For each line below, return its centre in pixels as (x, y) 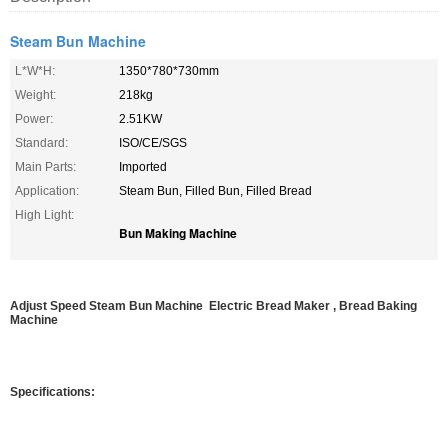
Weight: (35, 95)
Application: (47, 191)
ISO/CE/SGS (153, 143)
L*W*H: (35, 71)
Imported (143, 167)
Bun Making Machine (178, 233)
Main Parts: (45, 167)
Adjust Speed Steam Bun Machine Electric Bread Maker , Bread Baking (213, 306)
